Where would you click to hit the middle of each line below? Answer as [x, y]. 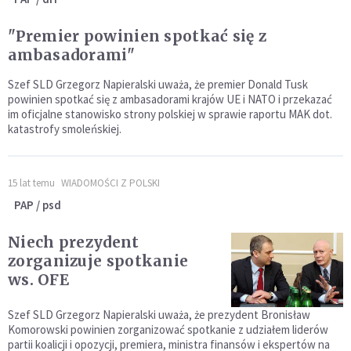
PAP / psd [38, 205]
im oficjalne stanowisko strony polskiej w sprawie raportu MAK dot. [170, 114]
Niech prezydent [74, 242]
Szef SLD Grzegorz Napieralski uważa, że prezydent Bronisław [159, 315]
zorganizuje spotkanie [98, 261]
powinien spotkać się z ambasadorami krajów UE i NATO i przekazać [170, 100]
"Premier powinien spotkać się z [138, 36]
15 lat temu [31, 183]
